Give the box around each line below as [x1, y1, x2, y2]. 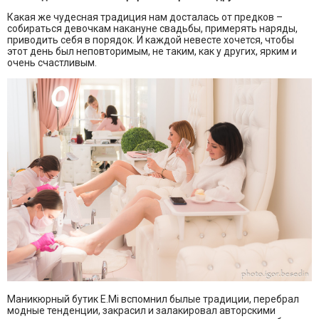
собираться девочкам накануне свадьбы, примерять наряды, [7, 22, 298, 34]
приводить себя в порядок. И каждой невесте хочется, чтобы [7, 33, 294, 46]
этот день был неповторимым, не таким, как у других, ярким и [7, 45, 297, 57]
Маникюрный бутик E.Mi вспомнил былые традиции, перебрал [7, 293, 299, 305]
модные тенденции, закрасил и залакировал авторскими [7, 305, 276, 317]
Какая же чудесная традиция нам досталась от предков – [7, 11, 283, 23]
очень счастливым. [7, 56, 97, 68]
